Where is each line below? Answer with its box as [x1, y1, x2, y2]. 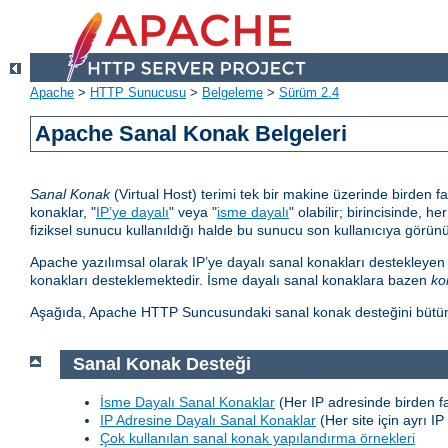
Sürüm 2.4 [279, 85, 339, 101]
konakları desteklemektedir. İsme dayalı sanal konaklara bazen [30, 272, 431, 289]
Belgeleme [202, 85, 263, 101]
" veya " [169, 204, 217, 221]
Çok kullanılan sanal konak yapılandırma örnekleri [100, 429, 415, 446]
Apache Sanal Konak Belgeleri [35, 121, 348, 147]
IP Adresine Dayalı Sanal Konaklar [100, 411, 316, 428]
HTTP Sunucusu [90, 85, 186, 101]
